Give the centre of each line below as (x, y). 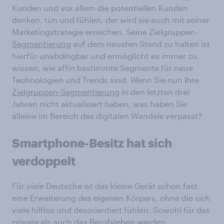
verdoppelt (44, 161)
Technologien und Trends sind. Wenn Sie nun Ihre (105, 80)
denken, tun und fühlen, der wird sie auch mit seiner (111, 20)
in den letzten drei (154, 92)
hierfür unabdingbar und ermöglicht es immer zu (104, 56)
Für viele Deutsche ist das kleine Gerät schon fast (105, 186)
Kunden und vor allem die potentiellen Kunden (100, 8)
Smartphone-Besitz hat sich (92, 143)
